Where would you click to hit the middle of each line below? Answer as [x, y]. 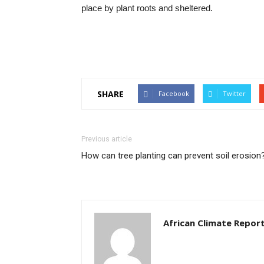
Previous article [107, 139]
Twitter [234, 93]
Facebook [174, 93]
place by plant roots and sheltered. [147, 8]
